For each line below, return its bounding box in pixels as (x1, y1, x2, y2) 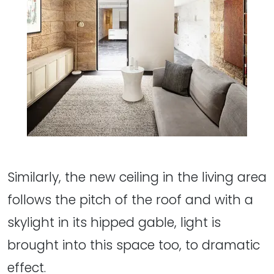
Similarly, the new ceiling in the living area (7, 168, 267, 186)
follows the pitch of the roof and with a (7, 190, 253, 209)
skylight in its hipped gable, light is (7, 213, 221, 231)
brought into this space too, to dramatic (7, 235, 260, 254)
